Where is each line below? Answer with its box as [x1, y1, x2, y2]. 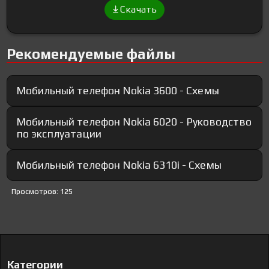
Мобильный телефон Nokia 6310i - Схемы [16, 159, 222, 172]
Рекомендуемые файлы [7, 46, 176, 62]
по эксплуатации [16, 127, 102, 141]
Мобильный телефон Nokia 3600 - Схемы [16, 84, 220, 97]
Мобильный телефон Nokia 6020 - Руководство [16, 115, 252, 128]
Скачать [120, 4, 157, 16]
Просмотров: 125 [11, 187, 73, 196]
